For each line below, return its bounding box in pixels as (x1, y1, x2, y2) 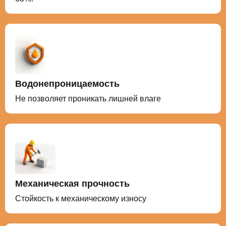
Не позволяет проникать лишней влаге (15, 94, 161, 103)
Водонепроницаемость (15, 79, 120, 89)
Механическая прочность (15, 179, 130, 189)
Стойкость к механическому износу (15, 194, 146, 203)
